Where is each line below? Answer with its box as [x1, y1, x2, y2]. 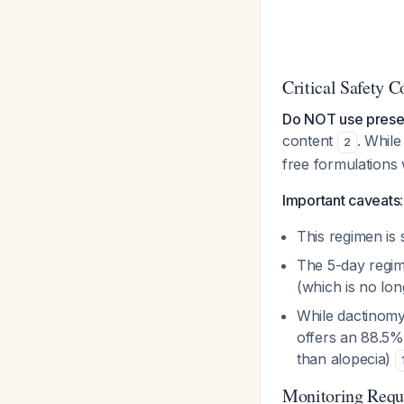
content [282, 132, 337, 150]
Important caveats [282, 191, 400, 209]
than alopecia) [297, 350, 395, 368]
